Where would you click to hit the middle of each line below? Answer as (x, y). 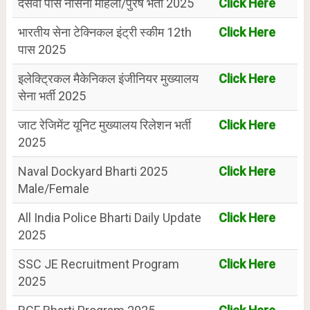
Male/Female (53, 188)
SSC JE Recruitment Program (98, 264)
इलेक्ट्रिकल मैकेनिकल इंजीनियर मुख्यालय (108, 78)
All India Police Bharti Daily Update (109, 217)
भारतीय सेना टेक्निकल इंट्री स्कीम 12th (104, 32)
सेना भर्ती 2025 (52, 95)
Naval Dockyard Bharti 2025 (92, 171)
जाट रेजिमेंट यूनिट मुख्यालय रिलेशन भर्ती (104, 125)
